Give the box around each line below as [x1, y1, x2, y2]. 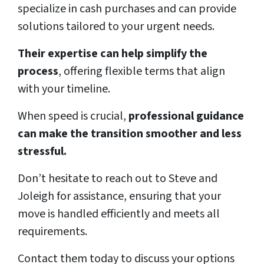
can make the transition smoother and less [18, 126, 242, 143]
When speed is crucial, [18, 108, 128, 125]
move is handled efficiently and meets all [18, 206, 220, 223]
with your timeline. [18, 81, 113, 98]
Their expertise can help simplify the [18, 45, 207, 62]
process [18, 63, 58, 80]
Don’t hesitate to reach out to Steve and [18, 170, 217, 187]
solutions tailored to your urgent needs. [18, 18, 217, 35]
